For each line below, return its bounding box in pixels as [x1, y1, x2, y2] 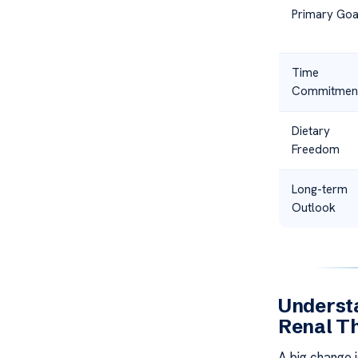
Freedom [291, 141, 340, 158]
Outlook [291, 200, 336, 217]
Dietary [291, 123, 330, 140]
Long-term [291, 181, 348, 198]
